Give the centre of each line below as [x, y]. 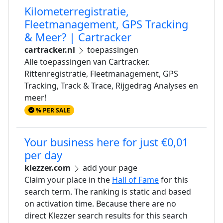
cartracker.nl [50, 50]
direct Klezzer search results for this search [106, 216]
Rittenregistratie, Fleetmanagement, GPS [101, 74]
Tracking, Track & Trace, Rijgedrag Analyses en [111, 86]
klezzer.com [48, 168]
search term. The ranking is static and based [108, 192]
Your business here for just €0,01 [106, 142]
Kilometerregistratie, [77, 11]
